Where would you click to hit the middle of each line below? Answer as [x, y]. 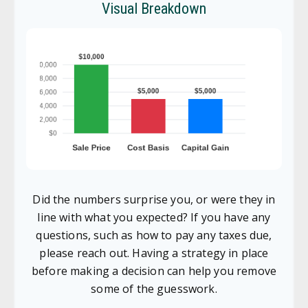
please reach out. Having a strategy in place [154, 253]
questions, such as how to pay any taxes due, [154, 235]
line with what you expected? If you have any [154, 217]
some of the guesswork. [154, 289]
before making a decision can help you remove [154, 271]
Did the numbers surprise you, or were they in [154, 199]
